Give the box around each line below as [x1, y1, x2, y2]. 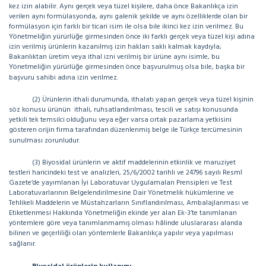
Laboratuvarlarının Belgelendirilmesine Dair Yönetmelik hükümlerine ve [9, 187, 234, 199]
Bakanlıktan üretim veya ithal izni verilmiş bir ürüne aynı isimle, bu [9, 51, 220, 63]
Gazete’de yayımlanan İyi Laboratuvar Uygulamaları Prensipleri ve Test [9, 177, 232, 189]
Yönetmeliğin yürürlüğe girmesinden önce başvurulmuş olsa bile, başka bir [9, 61, 245, 73]
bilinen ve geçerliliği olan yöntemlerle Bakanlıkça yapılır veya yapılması [9, 227, 233, 239]
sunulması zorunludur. [9, 135, 80, 147]
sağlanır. [9, 238, 36, 250]
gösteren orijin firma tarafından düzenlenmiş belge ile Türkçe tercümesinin [9, 124, 242, 136]
